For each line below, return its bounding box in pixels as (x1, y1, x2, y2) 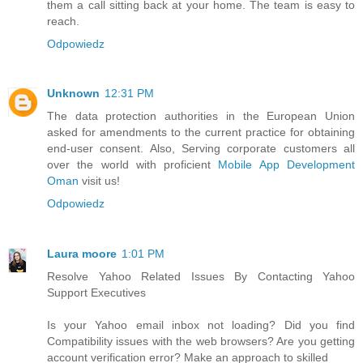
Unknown (47, 87, 100, 100)
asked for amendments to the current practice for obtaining (47, 126, 355, 139)
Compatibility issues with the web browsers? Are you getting (47, 335, 355, 348)
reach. (47, 14, 79, 28)
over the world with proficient (47, 158, 219, 172)
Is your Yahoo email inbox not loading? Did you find (47, 318, 355, 332)
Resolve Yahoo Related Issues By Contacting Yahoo (47, 270, 355, 284)
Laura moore (47, 247, 117, 261)
